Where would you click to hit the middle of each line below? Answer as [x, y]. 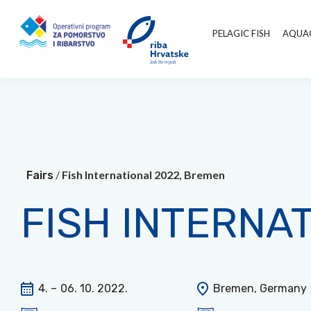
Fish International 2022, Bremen [143, 175]
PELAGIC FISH [241, 33]
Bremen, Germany [259, 288]
